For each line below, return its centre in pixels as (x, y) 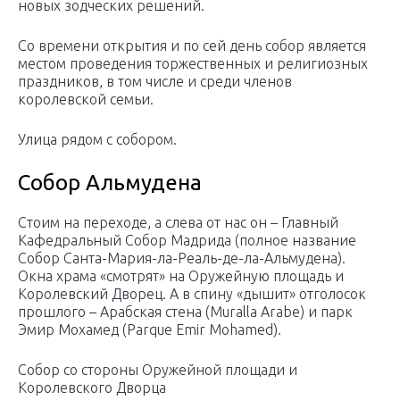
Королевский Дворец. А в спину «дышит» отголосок (192, 294)
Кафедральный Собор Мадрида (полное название (187, 241)
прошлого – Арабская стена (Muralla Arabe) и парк (185, 312)
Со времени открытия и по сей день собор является (192, 46)
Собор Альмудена (110, 183)
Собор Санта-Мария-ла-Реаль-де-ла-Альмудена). (182, 258)
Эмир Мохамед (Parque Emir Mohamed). (150, 330)
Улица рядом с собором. (97, 140)
